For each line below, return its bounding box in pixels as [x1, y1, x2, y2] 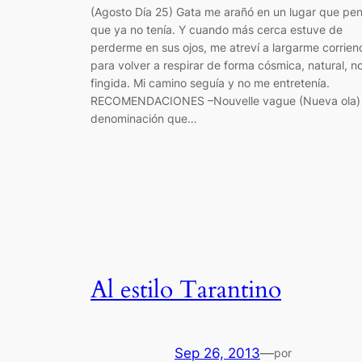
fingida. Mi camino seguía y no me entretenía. [90, 75, 330, 90]
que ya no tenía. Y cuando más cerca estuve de [90, 22, 343, 36]
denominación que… [90, 111, 197, 125]
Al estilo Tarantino [90, 274, 281, 307]
